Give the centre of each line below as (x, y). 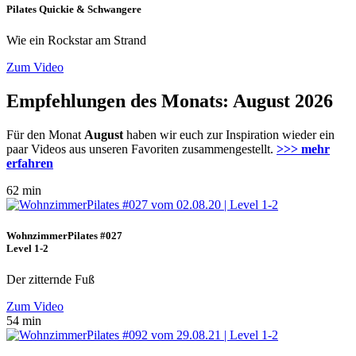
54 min (24, 320)
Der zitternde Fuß (50, 279)
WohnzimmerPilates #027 (64, 235)
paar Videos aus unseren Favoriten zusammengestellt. (141, 149)
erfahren (30, 163)
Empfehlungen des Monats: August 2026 (170, 101)
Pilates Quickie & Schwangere (74, 9)
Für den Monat (45, 134)
